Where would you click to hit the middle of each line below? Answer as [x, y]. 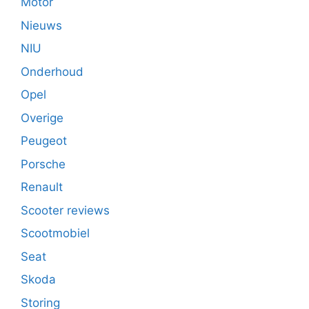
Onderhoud [52, 71]
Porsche [43, 164]
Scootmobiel [55, 233]
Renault [42, 187]
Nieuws [41, 25]
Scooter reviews [65, 210]
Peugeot [44, 141]
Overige [42, 118]
